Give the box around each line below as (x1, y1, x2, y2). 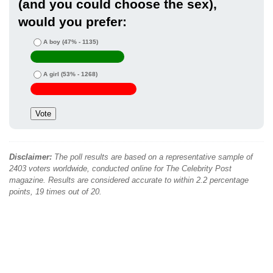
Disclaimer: (9, 152, 52, 162)
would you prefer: (18, 15, 127, 29)
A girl (43, 71, 59, 78)
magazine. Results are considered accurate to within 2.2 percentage (9, 175, 249, 185)
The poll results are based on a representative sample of (52, 152, 253, 162)
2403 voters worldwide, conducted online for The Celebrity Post (9, 164, 232, 174)
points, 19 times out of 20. (9, 187, 102, 197)
